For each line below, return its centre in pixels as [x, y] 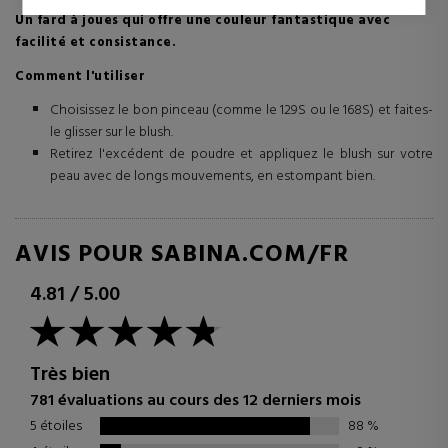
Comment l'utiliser [80, 76]
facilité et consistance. [95, 42]
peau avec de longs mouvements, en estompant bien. [212, 176]
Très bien [70, 375]
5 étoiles [56, 426]
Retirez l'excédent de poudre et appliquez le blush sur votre [241, 154]
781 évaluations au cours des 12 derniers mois [195, 401]
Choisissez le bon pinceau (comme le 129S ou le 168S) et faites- [241, 110]
